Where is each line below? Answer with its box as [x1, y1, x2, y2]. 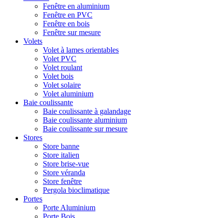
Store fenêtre [43, 177, 82, 186]
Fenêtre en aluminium [43, 2, 109, 11]
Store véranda [43, 168, 85, 177]
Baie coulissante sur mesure [43, 125, 127, 133]
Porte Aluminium [43, 203, 95, 212]
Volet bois [43, 72, 73, 81]
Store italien [43, 151, 79, 160]
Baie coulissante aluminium [43, 116, 127, 125]
